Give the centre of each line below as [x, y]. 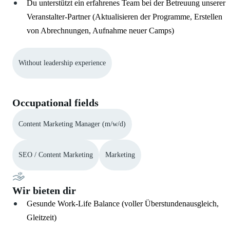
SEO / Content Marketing [56, 155]
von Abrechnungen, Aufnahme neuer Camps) [100, 31]
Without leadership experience [62, 63]
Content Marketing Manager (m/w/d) [72, 124]
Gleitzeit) [42, 217]
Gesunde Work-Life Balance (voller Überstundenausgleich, [123, 204]
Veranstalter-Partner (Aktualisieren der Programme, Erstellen [124, 17]
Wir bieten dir [44, 190]
